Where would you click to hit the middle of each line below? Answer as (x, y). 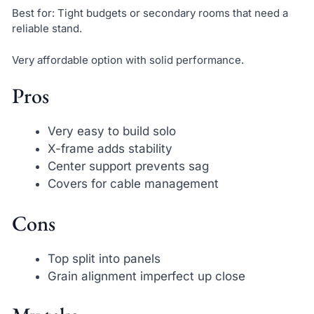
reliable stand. (47, 29)
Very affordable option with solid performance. (128, 60)
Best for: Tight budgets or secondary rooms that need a (150, 13)
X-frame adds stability (110, 149)
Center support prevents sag (128, 166)
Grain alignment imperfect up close (146, 276)
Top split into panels (104, 258)
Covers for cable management (133, 184)
